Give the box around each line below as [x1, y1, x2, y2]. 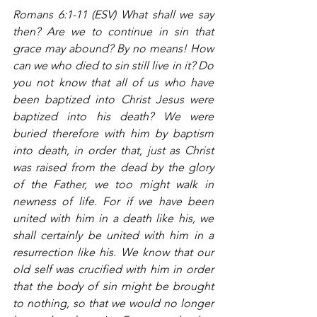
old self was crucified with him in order [13, 263, 214, 277]
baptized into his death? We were [13, 110, 214, 124]
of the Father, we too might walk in [13, 178, 214, 192]
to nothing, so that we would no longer [13, 296, 214, 311]
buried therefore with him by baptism [13, 127, 214, 141]
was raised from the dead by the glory [13, 161, 214, 175]
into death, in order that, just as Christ [13, 144, 214, 158]
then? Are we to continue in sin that [13, 25, 214, 39]
